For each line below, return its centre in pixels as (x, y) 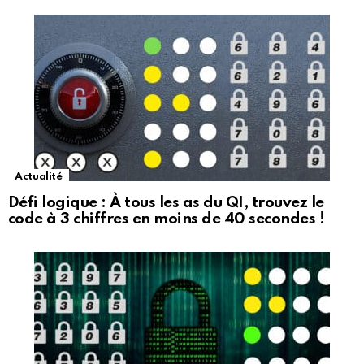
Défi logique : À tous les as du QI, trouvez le (166, 202)
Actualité (39, 176)
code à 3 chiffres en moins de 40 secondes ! (167, 219)
